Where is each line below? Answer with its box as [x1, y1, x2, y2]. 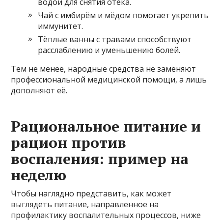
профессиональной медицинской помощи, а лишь [11, 74, 207, 85]
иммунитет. [38, 21, 83, 32]
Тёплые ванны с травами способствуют [38, 34, 192, 45]
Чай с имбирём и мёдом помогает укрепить [38, 10, 209, 21]
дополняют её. [11, 85, 68, 96]
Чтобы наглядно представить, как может [11, 188, 172, 199]
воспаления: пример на [11, 149, 189, 169]
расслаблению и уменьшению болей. [38, 45, 181, 56]
